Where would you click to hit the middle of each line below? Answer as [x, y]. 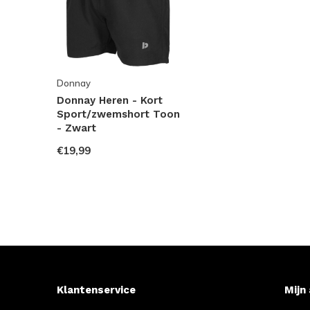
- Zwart [76, 128]
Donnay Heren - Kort [110, 101]
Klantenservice [96, 290]
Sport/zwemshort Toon [118, 115]
